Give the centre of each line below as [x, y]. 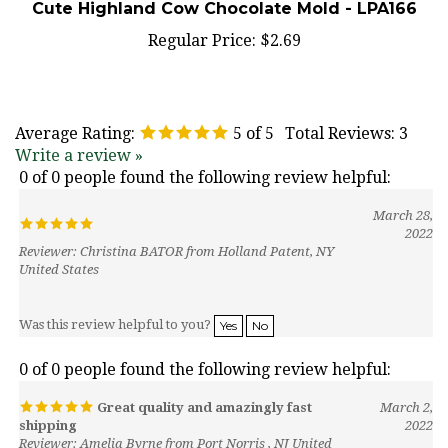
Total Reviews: [342, 114]
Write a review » [79, 136]
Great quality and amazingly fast [203, 388]
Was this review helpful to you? [116, 306]
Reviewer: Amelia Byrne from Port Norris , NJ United [175, 424]
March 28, [403, 196]
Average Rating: [75, 114]
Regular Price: [201, 21]
